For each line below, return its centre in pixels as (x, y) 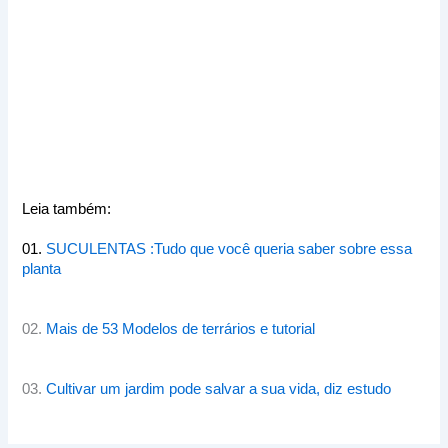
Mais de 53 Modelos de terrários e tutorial (181, 329)
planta (42, 269)
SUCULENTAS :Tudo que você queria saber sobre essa (229, 249)
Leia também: (67, 209)
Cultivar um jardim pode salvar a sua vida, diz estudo (219, 389)
